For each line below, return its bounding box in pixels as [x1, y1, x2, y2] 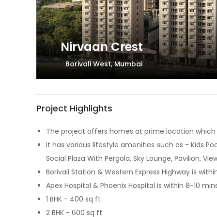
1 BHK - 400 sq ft [46, 194, 101, 204]
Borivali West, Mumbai [65, 59, 142, 69]
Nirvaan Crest [61, 39, 143, 55]
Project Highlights [36, 102, 112, 114]
